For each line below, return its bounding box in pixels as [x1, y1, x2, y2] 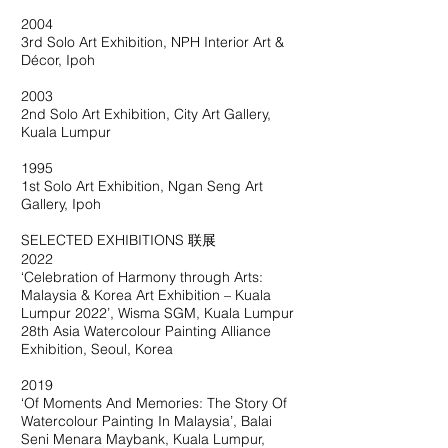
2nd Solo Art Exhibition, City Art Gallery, [21, 105, 271, 123]
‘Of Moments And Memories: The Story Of [21, 394, 287, 412]
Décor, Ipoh [21, 51, 95, 69]
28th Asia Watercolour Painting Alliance [21, 322, 271, 340]
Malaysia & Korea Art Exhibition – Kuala [21, 286, 271, 304]
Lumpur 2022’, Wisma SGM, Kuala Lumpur [21, 304, 294, 322]
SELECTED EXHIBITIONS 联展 [21, 231, 216, 249]
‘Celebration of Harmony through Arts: [21, 268, 263, 286]
